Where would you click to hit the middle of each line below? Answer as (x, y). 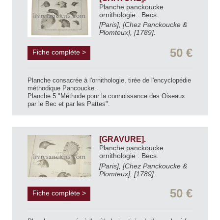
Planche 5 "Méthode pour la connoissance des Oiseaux (106, 96)
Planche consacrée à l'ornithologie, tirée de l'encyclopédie (109, 81)
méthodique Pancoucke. (62, 88)
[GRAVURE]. (124, 139)
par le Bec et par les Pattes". (69, 104)
